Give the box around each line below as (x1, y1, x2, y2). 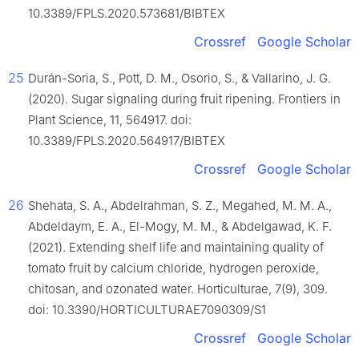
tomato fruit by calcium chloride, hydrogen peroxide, (28, 260, 319, 276)
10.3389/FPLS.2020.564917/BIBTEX (28, 133, 225, 149)
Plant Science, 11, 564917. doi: (28, 112, 192, 128)
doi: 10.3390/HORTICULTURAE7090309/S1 (28, 302, 266, 318)
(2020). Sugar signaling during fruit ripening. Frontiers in (28, 91, 341, 107)
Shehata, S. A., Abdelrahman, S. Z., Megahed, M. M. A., (28, 198, 332, 214)
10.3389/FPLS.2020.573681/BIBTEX (28, 6, 225, 22)
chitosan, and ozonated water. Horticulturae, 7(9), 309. (28, 281, 328, 297)
